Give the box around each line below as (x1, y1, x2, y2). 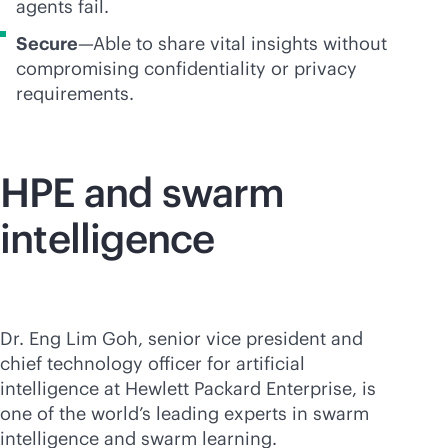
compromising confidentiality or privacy (16, 57, 357, 80)
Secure (16, 32, 78, 55)
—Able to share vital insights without (78, 32, 387, 55)
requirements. (16, 82, 139, 105)
